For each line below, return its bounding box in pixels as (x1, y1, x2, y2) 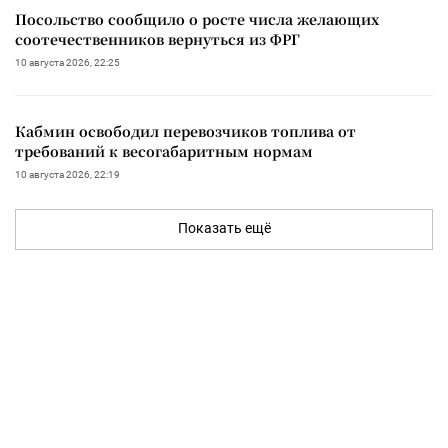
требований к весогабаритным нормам (15, 141, 313, 162)
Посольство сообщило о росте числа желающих (15, 9, 379, 30)
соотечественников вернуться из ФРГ (15, 29, 300, 50)
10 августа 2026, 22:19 (15, 169, 120, 181)
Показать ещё (177, 220, 271, 237)
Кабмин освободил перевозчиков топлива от (15, 121, 356, 142)
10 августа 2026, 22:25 (15, 57, 120, 69)
